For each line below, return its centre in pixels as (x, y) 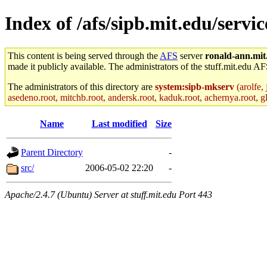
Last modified (119, 123)
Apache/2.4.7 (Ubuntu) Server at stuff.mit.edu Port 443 (108, 194)
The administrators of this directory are (81, 86)
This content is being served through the (84, 55)
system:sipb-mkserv (195, 86)
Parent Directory (52, 152)
